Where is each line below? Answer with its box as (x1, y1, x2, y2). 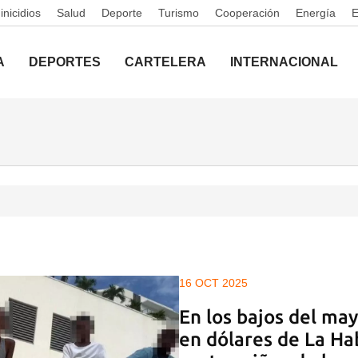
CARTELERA (125, 55, 206, 69)
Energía (296, 6, 336, 19)
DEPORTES (29, 55, 101, 69)
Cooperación (215, 6, 280, 19)
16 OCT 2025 (179, 276, 248, 289)
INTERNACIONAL (230, 55, 338, 69)
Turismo (158, 6, 199, 19)
